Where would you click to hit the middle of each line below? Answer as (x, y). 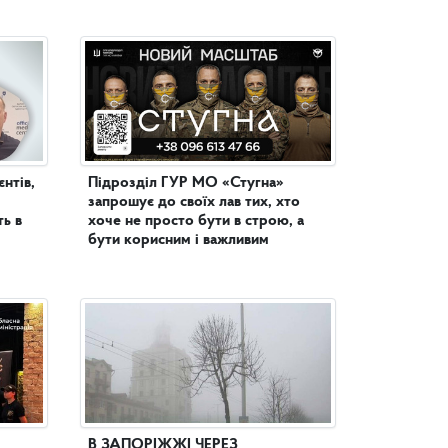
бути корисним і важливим (178, 240)
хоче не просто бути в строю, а (196, 221)
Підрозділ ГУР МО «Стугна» (186, 183)
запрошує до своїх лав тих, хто (194, 202)
